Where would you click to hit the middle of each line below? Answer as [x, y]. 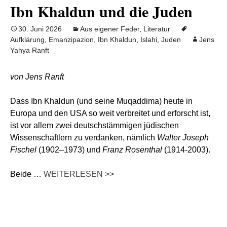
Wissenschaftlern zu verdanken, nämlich [84, 138]
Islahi [149, 40]
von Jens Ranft [37, 77]
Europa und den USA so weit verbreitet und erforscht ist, [110, 113]
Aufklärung [27, 40]
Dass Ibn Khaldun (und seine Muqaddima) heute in [101, 101]
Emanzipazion [71, 40]
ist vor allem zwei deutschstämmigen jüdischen [94, 125]
